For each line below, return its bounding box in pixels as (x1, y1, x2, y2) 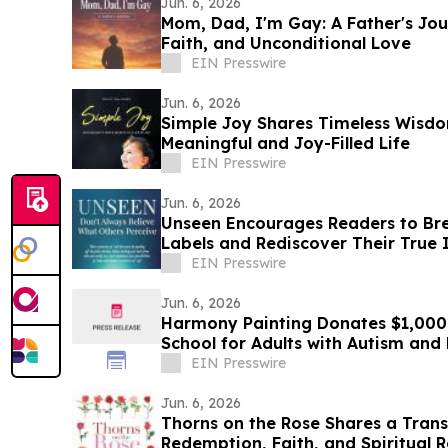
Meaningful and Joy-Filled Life (160, 132, 410, 153)
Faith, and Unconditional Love (160, 32, 411, 53)
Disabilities (160, 352, 252, 373)
